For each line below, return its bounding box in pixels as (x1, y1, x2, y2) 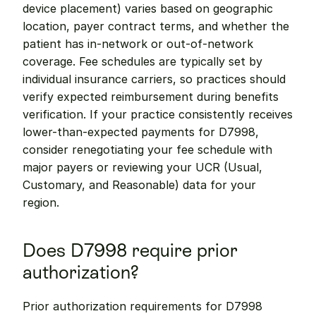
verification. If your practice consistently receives (23, 107, 293, 121)
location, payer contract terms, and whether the (23, 19, 289, 33)
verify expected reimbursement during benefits (23, 90, 279, 104)
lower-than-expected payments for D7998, (23, 125, 259, 139)
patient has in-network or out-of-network (23, 37, 253, 51)
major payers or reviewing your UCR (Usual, (23, 160, 262, 174)
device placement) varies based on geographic (23, 1, 273, 16)
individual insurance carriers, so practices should (23, 72, 286, 86)
